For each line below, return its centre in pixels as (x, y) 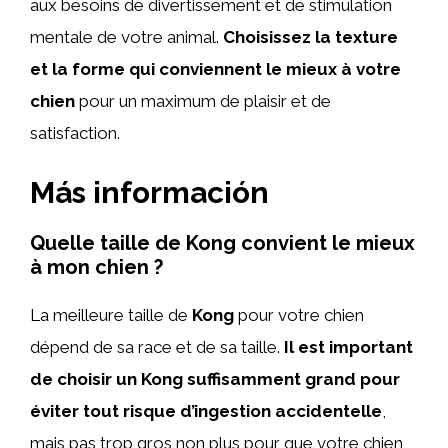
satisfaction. (75, 133)
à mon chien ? (96, 266)
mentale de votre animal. (126, 37)
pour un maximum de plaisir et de (203, 101)
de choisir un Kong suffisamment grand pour (215, 378)
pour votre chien (299, 314)
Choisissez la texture (310, 37)
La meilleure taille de (111, 314)
